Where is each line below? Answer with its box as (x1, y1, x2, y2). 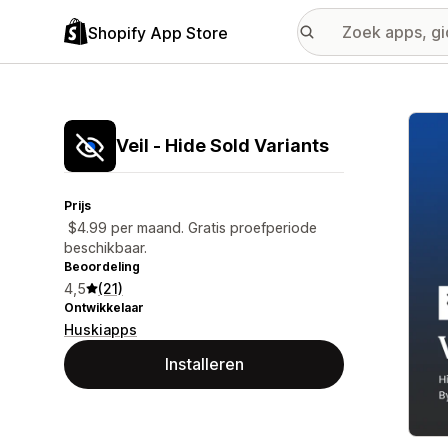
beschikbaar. (64, 239, 147, 256)
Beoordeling (64, 259, 140, 274)
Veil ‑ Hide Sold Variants (116, 135, 329, 156)
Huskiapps (64, 321, 137, 338)
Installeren (164, 354, 244, 374)
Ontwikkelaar (64, 300, 144, 315)
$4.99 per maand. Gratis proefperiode (64, 219, 317, 236)
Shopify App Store (88, 22, 228, 43)
